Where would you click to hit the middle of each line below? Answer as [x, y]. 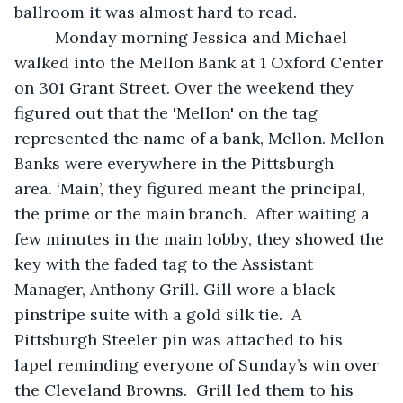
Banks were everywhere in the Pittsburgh [176, 163]
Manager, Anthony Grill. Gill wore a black [177, 289]
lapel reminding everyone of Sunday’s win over [199, 364]
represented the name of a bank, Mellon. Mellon [201, 138]
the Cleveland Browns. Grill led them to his [186, 390]
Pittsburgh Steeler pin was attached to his [181, 339]
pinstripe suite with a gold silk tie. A [160, 314]
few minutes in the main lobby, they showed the [201, 238]
